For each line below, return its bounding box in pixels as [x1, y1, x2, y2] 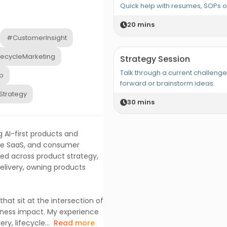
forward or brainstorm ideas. [120, 79, 215, 88]
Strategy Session [120, 53, 190, 65]
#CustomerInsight [7, 33, 67, 43]
